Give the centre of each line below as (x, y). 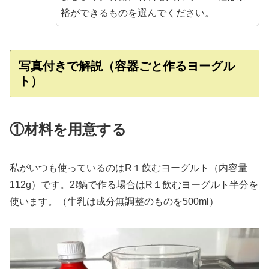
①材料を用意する (68, 130)
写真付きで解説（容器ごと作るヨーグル (127, 66)
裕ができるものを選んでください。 (137, 13)
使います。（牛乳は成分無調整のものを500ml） (114, 202)
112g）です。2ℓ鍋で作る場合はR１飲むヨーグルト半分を (134, 185)
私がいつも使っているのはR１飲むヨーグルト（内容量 (128, 168)
